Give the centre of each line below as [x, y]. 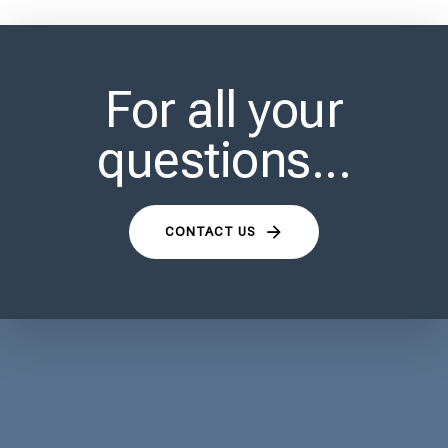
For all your [224, 109]
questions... [224, 159]
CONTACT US [210, 231]
